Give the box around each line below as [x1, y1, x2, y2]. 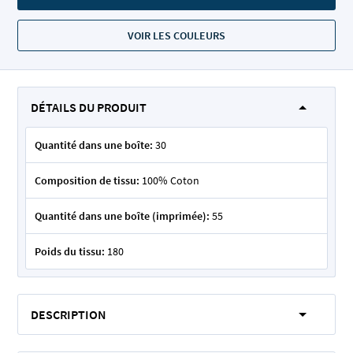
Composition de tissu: [35, 173, 139, 188]
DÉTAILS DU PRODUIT [31, 99, 147, 115]
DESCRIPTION [31, 307, 106, 322]
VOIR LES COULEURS [128, 28, 225, 43]
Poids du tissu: [35, 244, 105, 258]
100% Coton [142, 173, 199, 188]
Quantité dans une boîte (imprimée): [35, 209, 210, 223]
